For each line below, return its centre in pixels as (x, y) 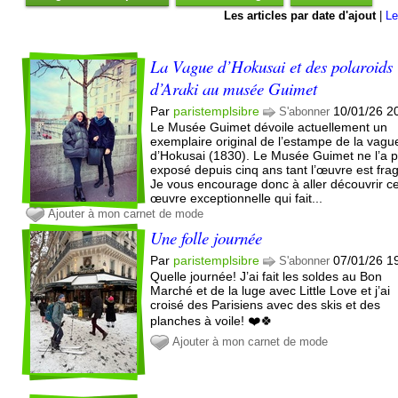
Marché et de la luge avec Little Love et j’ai (271, 290)
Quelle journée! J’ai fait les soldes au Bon (267, 276)
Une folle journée (207, 237)
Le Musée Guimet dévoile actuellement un (269, 127)
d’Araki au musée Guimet (234, 88)
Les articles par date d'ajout (300, 15)
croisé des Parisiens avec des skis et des (266, 304)
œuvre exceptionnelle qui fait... (237, 198)
